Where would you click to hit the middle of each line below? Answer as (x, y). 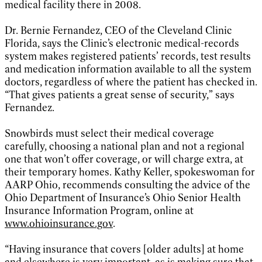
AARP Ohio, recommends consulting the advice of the (127, 185)
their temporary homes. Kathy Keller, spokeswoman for (130, 172)
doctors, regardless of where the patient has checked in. (131, 82)
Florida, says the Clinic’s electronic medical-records (122, 43)
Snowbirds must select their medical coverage (109, 133)
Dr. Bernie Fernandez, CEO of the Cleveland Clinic (118, 30)
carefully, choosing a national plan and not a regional (125, 146)
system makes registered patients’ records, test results (128, 56)
